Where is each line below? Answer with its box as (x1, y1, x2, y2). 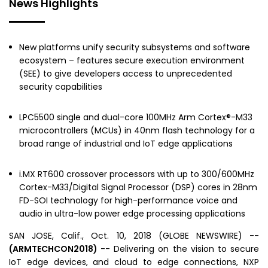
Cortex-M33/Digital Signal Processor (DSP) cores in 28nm (19, 181, 257, 193)
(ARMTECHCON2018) (9, 243, 101, 255)
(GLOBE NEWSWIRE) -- (151, 230, 259, 242)
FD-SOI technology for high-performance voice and (19, 194, 237, 206)
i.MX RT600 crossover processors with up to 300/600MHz (19, 168, 254, 180)
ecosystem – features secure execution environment (19, 54, 245, 66)
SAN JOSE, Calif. (9, 230, 83, 242)
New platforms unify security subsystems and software (19, 41, 250, 53)
